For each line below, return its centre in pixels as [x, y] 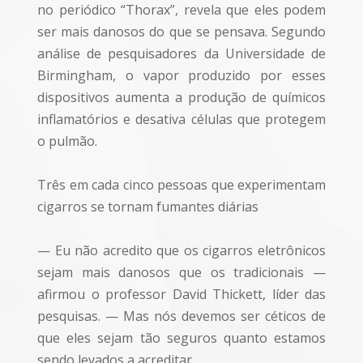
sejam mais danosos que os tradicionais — [181, 272]
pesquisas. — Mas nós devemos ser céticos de [181, 316]
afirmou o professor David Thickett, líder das [181, 294]
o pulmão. [67, 141]
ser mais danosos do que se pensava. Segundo [181, 32]
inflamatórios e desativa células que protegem [181, 119]
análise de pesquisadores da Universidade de [181, 53]
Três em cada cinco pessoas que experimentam [181, 185]
